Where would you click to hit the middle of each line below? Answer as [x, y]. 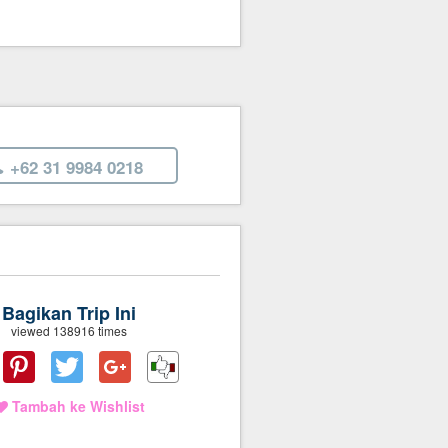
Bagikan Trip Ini [69, 313]
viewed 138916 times [69, 331]
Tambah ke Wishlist [76, 406]
